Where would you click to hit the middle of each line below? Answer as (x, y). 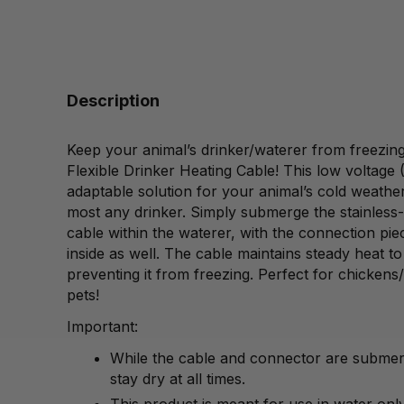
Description (113, 101)
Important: (102, 327)
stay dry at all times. (180, 379)
